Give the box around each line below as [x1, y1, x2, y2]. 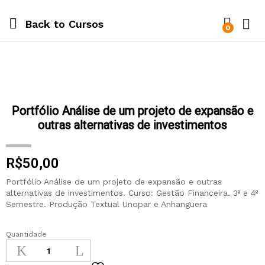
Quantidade [6, 230, 47, 238]
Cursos [65, 17, 104, 30]
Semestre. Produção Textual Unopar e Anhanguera [6, 199, 207, 209]
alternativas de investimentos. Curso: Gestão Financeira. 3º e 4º [6, 188, 258, 198]
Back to [25, 17, 65, 30]
